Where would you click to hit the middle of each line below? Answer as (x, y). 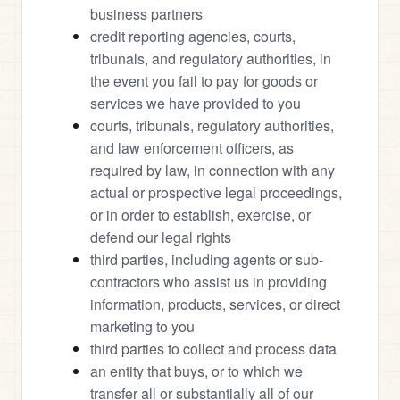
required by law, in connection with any (212, 170)
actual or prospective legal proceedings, (216, 192)
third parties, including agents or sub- (207, 259)
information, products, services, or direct (215, 304)
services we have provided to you (196, 103)
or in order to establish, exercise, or (200, 215)
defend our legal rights (161, 237)
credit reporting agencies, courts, (193, 36)
